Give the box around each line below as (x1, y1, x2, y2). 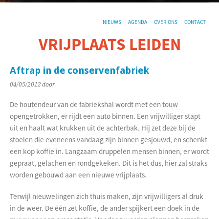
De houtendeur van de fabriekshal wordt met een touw (10, 100, 178, 109)
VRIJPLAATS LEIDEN (38, 34, 181, 54)
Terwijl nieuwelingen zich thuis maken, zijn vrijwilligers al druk (10, 192, 203, 201)
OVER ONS (154, 19, 177, 25)
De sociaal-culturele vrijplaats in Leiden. (44, 54, 175, 62)
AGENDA (128, 19, 147, 25)
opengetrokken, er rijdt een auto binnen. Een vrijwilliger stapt (10, 111, 200, 121)
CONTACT (184, 19, 206, 25)
